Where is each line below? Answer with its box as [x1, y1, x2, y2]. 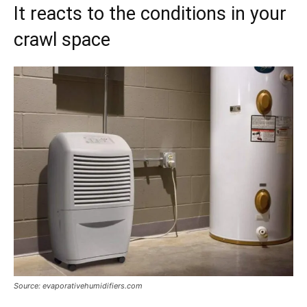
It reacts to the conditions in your [14, 2, 286, 25]
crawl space [14, 28, 110, 51]
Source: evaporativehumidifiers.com [14, 280, 143, 291]
